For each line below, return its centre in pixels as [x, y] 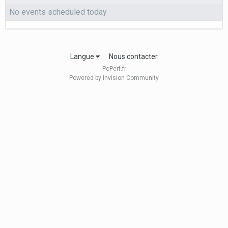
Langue [83, 57]
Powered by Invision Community [114, 78]
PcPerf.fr [114, 69]
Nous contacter [133, 57]
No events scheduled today [58, 12]
